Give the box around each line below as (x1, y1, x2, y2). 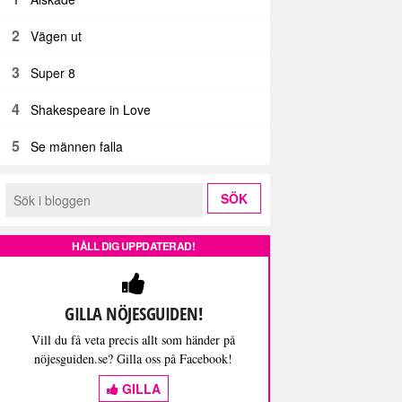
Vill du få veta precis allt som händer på (31, 330, 235, 348)
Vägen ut (31, 26, 83, 45)
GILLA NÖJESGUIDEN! (65, 301, 202, 326)
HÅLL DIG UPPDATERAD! (72, 237, 195, 254)
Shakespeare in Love (31, 100, 152, 118)
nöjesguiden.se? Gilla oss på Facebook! (34, 349, 232, 367)
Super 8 (31, 63, 76, 82)
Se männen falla (31, 136, 124, 155)
